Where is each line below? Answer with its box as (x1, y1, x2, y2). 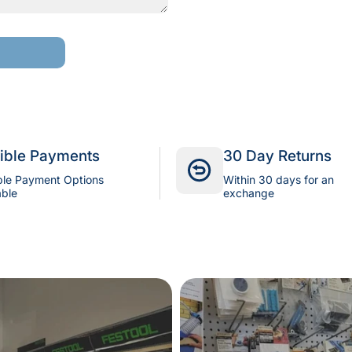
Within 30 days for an (223, 173, 334, 187)
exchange (223, 186, 274, 200)
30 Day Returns (223, 147, 332, 166)
